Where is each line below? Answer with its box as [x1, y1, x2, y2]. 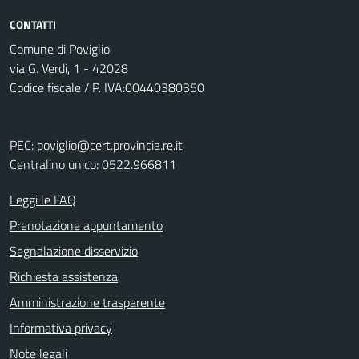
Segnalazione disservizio [10, 241, 138, 260]
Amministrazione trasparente [10, 292, 165, 312]
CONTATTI [10, 16, 56, 33]
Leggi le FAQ [10, 190, 76, 209]
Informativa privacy [10, 318, 112, 337]
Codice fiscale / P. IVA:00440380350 [10, 78, 204, 97]
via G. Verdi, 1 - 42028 [10, 58, 128, 78]
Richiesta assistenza [10, 267, 118, 286]
